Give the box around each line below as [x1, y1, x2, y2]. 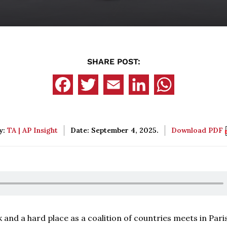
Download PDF [171, 126, 225, 135]
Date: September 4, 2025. [70, 126, 159, 135]
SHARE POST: [87, 57, 140, 66]
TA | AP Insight [7, 126, 58, 135]
